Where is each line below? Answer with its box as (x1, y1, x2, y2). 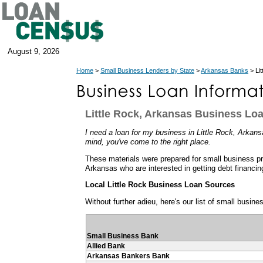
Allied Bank (87, 241, 125, 250)
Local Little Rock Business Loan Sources (85, 180, 235, 190)
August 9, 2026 (8, 47, 59, 56)
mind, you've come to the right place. (85, 137, 211, 146)
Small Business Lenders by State (100, 67, 194, 74)
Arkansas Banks (201, 67, 248, 74)
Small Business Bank (87, 231, 159, 240)
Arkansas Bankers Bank (87, 251, 170, 260)
